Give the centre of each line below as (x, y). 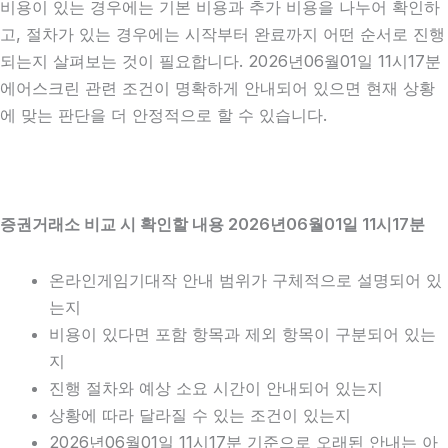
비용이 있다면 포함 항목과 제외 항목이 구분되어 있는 (243, 334)
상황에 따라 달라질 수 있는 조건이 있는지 (200, 415)
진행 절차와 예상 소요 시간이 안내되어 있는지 (216, 388)
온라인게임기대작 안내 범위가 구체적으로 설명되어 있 (246, 280)
